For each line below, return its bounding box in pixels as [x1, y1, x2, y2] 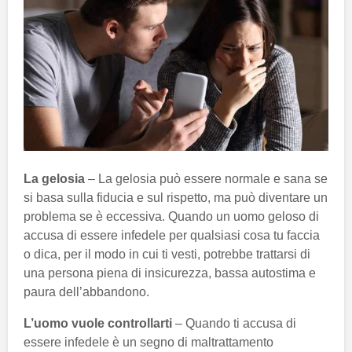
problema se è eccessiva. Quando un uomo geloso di [24, 209, 319, 223]
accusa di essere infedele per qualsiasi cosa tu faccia [24, 228, 320, 242]
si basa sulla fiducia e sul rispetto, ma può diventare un [24, 190, 328, 204]
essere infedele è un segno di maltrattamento [24, 335, 273, 349]
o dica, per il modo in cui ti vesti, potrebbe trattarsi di [24, 247, 310, 261]
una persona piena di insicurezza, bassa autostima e [24, 266, 316, 280]
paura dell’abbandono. [24, 284, 149, 299]
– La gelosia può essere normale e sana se [88, 171, 328, 185]
